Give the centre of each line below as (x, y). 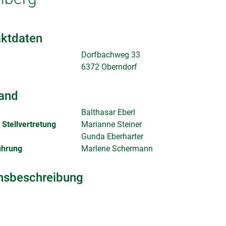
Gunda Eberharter (112, 136)
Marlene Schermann (117, 149)
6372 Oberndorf (109, 67)
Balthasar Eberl (108, 112)
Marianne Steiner (111, 124)
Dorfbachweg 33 (110, 55)
